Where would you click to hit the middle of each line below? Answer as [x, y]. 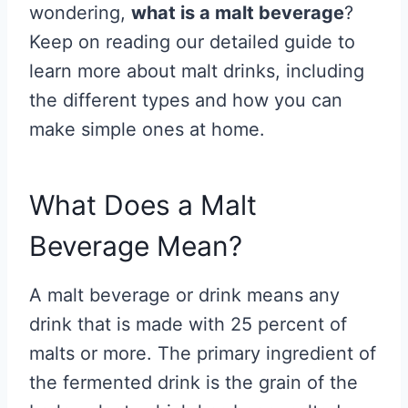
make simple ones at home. [150, 130]
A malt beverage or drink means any [184, 296]
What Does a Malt [143, 205]
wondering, [80, 13]
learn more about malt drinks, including [197, 71]
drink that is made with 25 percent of [188, 325]
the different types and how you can [186, 101]
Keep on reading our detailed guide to [192, 42]
